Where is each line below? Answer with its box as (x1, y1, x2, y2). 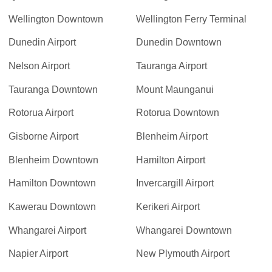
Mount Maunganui (136, 84, 214, 95)
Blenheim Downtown (8, 154, 99, 165)
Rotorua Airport (8, 107, 74, 118)
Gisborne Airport (8, 131, 79, 141)
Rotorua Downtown (136, 107, 219, 118)
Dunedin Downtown (136, 37, 222, 48)
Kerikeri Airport (136, 202, 200, 212)
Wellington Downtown (8, 13, 104, 24)
